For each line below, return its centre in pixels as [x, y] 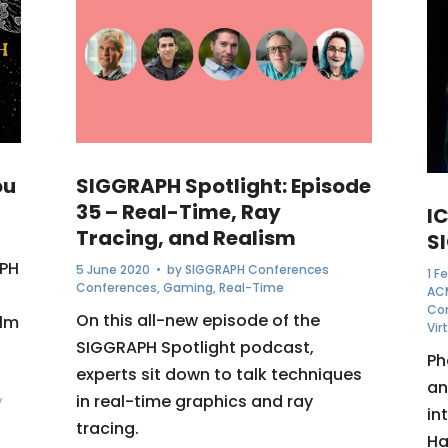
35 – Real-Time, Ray [178, 211]
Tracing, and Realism [185, 237]
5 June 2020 [112, 269]
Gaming [187, 287]
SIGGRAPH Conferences [256, 269]
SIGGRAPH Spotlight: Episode [223, 185]
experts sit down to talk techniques [218, 374]
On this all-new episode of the [197, 320]
